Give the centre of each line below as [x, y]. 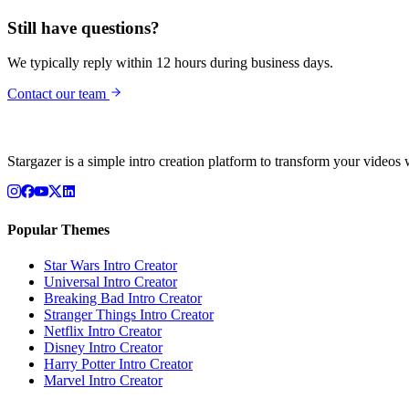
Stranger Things [90, 314]
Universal [72, 281]
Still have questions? [84, 27]
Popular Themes [58, 229]
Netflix [64, 330]
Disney [64, 347]
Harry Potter [79, 363]
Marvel [64, 380]
